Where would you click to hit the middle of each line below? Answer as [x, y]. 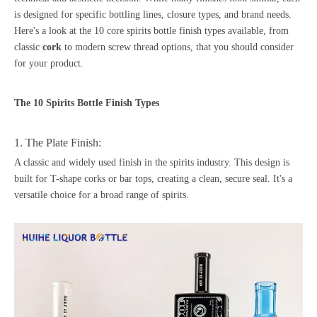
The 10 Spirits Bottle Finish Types [87, 103]
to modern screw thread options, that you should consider [178, 47]
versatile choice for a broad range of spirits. [102, 195]
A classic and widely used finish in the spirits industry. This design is [152, 162]
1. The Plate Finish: [59, 143]
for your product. [49, 63]
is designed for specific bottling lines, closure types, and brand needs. [153, 15]
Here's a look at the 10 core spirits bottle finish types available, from [151, 31]
